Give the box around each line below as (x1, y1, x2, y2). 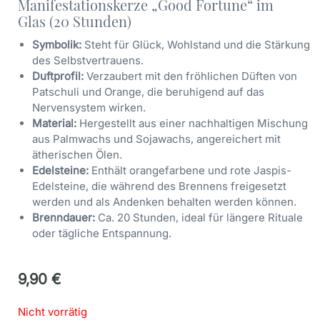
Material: (32, 116, 76, 130)
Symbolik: (32, 37, 81, 51)
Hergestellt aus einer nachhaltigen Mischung (76, 116, 308, 130)
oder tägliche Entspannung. (32, 226, 171, 240)
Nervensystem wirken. (32, 100, 146, 114)
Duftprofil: (32, 69, 84, 83)
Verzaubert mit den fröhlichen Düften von (84, 69, 297, 83)
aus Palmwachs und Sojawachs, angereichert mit (32, 131, 281, 146)
